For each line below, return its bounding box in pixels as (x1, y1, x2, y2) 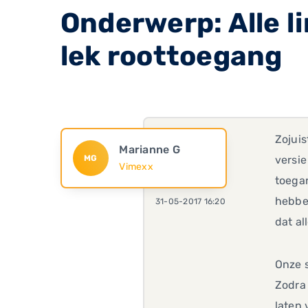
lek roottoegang (60, 39, 283, 72)
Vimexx (119, 160, 153, 173)
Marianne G (119, 142, 180, 156)
